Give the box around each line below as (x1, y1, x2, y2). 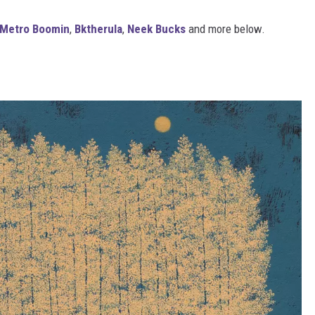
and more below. (186, 22, 265, 37)
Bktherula (75, 22, 122, 37)
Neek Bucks (127, 22, 186, 37)
